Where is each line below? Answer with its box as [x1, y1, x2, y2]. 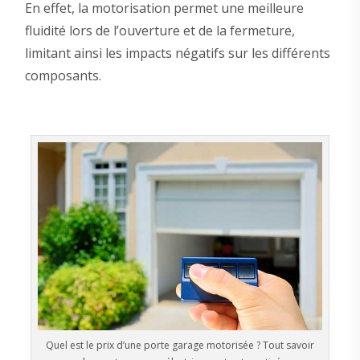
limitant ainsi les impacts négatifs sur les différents [24, 43, 330, 62]
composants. [24, 66, 101, 84]
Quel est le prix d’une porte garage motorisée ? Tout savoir [46, 337, 314, 352]
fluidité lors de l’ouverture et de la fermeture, [24, 21, 295, 39]
